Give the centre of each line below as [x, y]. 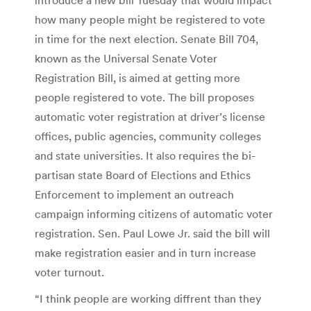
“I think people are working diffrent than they [148, 298]
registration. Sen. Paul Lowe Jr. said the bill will [152, 233]
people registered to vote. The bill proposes [144, 97]
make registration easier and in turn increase [145, 252]
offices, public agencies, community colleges [148, 136]
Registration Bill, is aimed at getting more [137, 77]
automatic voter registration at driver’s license [150, 116]
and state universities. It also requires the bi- [145, 155]
